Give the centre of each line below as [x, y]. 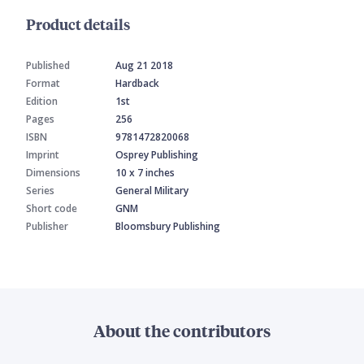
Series [40, 191]
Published [48, 66]
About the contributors [182, 331]
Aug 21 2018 [144, 66]
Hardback [137, 84]
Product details [78, 24]
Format [43, 84]
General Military [152, 191]
